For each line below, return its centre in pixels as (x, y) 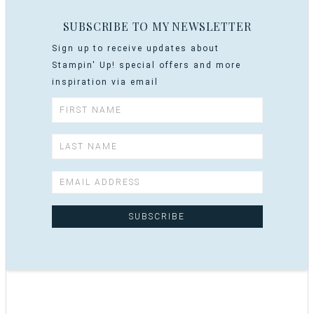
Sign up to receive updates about (135, 48)
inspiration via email (105, 82)
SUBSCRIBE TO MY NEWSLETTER (157, 26)
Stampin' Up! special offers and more (146, 65)
